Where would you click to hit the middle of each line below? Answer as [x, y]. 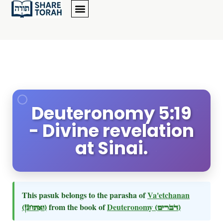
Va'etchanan [168, 195]
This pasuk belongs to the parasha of [85, 195]
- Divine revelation [111, 131]
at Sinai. [111, 148]
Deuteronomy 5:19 [111, 113]
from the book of [77, 207]
